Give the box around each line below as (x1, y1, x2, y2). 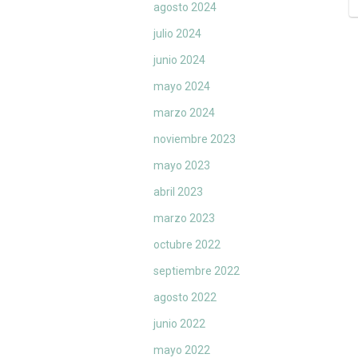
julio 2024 (153, 27, 201, 41)
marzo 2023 (153, 212, 215, 225)
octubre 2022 (153, 238, 221, 252)
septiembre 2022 (153, 265, 240, 278)
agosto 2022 (153, 291, 217, 304)
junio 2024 (153, 54, 205, 67)
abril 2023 (153, 185, 203, 199)
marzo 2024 (153, 106, 215, 120)
